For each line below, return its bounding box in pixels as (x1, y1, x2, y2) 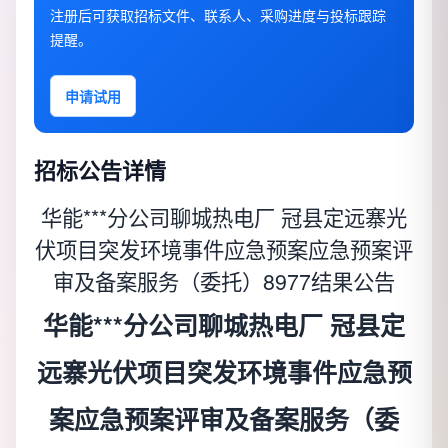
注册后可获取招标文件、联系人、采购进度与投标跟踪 (50, 5, 386, 26)
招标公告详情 (34, 154, 166, 187)
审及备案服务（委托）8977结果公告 (53, 266, 395, 297)
